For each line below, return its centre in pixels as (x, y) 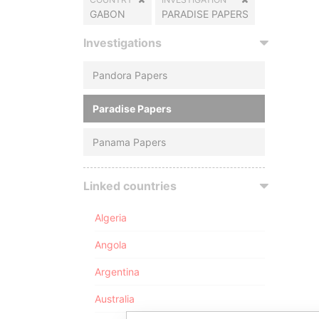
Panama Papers (129, 142)
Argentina (117, 272)
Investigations (122, 43)
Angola (111, 245)
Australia (115, 299)
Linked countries (130, 186)
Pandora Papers (130, 75)
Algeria (111, 218)
